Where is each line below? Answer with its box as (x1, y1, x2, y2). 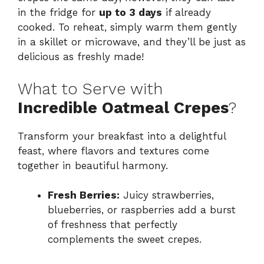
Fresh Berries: (48, 189, 120, 202)
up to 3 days (99, 6, 162, 19)
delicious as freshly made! (18, 51, 144, 63)
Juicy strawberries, (120, 189, 214, 202)
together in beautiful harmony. (18, 159, 168, 171)
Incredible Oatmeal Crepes (18, 98, 229, 117)
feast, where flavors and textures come (18, 144, 209, 157)
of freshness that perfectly (48, 219, 177, 231)
